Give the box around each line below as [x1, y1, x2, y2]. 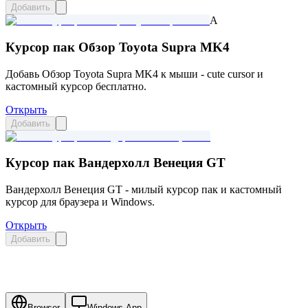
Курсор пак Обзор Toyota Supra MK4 [5, 40, 230, 55]
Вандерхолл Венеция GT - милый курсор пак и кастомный [5, 184, 282, 196]
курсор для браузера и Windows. [5, 196, 155, 208]
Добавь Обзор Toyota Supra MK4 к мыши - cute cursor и [5, 67, 263, 80]
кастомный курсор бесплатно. [5, 80, 146, 92]
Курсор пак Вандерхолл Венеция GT [5, 155, 225, 170]
